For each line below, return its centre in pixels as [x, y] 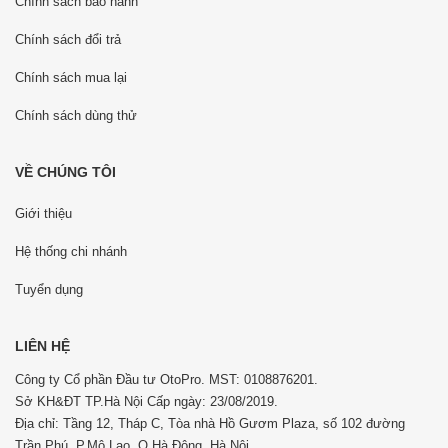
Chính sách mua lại [71, 77]
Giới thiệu [43, 213]
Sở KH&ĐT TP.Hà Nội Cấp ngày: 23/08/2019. [146, 401]
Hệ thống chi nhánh [71, 251]
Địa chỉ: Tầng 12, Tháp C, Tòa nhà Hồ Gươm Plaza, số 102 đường [210, 423]
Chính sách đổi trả [68, 39]
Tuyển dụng [49, 289]
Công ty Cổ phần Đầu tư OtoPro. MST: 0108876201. [166, 379]
